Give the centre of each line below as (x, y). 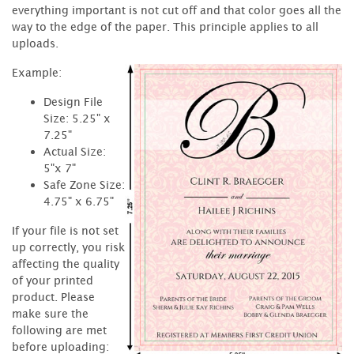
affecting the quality (66, 263)
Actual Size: (75, 151)
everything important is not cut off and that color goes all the (177, 9)
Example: (37, 72)
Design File (73, 101)
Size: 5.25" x (77, 118)
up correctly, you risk (68, 247)
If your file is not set (65, 230)
